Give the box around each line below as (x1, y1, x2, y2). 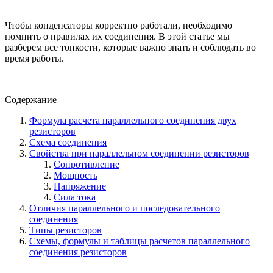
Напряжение (54, 180, 106, 191)
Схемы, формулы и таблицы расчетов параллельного (29, 235, 250, 246)
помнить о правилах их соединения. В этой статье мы (5, 30, 230, 41)
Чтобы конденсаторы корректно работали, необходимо (5, 19, 232, 30)
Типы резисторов (29, 224, 102, 235)
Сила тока (54, 191, 96, 202)
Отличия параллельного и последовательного (29, 202, 220, 213)
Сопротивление (54, 158, 119, 169)
